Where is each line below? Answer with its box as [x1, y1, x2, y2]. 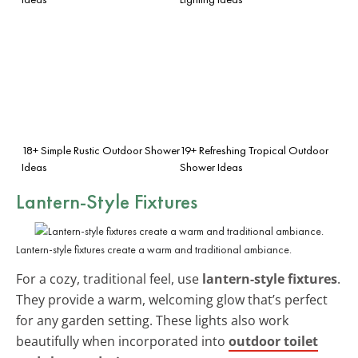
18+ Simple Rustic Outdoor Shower [22, 142, 180, 157]
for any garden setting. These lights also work [16, 311, 288, 329]
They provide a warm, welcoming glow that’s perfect [16, 290, 328, 308]
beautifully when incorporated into [16, 332, 229, 350]
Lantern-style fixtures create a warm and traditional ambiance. [16, 241, 292, 257]
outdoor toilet [229, 332, 318, 350]
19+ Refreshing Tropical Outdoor [180, 142, 328, 157]
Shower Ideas [180, 159, 243, 174]
